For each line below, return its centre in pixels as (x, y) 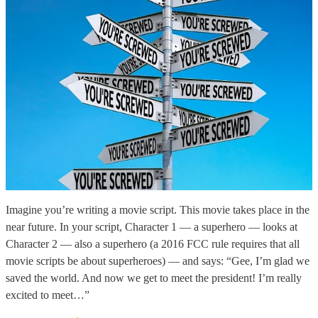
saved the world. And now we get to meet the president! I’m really (154, 278)
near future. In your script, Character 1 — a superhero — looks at (152, 227)
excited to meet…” (48, 295)
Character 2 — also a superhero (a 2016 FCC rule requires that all (153, 244)
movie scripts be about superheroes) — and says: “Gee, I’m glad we (158, 261)
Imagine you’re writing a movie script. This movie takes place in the (158, 210)
